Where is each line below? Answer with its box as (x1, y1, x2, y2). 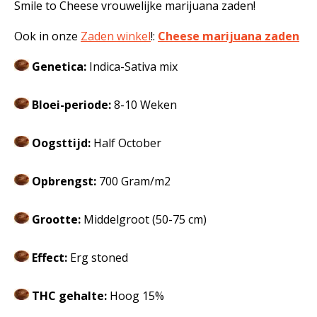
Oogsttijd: (32, 135, 93, 151)
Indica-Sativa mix (89, 59, 178, 74)
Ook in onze (14, 28, 81, 44)
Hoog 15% (107, 288, 164, 304)
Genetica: (32, 59, 89, 74)
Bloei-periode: (32, 97, 111, 113)
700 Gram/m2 (96, 173, 171, 189)
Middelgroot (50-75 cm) (83, 212, 207, 227)
